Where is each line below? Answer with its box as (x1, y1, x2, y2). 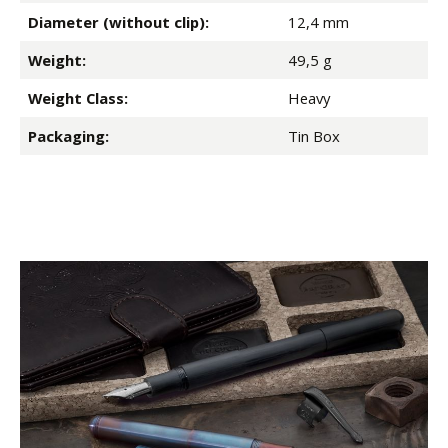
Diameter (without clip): (28, 12, 209, 33)
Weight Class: (28, 88, 128, 109)
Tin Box (288, 126, 340, 147)
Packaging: (28, 126, 109, 147)
